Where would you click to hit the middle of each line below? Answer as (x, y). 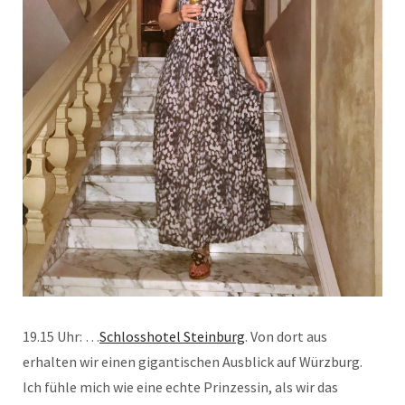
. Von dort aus (286, 336)
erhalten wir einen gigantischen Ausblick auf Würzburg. (193, 361)
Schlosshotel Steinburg (172, 336)
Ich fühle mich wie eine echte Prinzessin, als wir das (180, 386)
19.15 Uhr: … (61, 336)
